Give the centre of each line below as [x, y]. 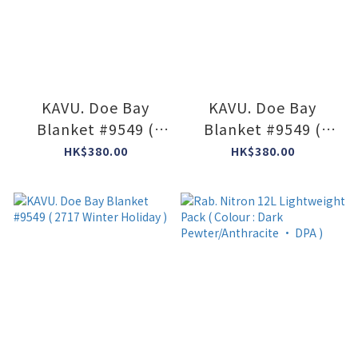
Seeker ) [95, 172]
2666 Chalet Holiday [263, 151]
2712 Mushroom [95, 151]
